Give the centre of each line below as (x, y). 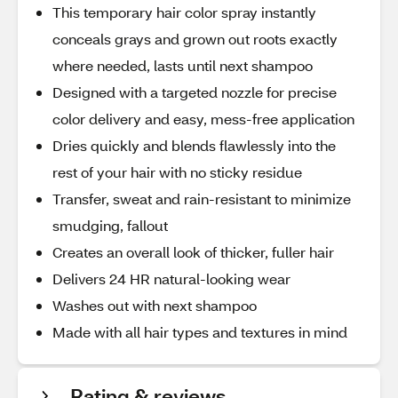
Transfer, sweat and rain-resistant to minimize (202, 199)
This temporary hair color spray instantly (184, 12)
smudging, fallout (110, 225)
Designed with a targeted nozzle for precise (195, 92)
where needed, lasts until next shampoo (183, 65)
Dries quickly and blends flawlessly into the (194, 145)
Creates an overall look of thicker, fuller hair (193, 252)
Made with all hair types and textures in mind (200, 332)
